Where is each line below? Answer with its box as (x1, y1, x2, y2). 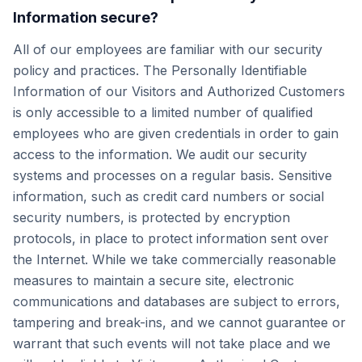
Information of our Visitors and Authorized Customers (13, 83, 345, 99)
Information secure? (13, 9, 158, 26)
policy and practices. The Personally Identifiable (13, 62, 307, 78)
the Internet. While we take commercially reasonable (13, 251, 336, 267)
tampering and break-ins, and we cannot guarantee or (13, 314, 346, 330)
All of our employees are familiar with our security (13, 41, 322, 57)
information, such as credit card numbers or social (13, 188, 324, 204)
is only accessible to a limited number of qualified (13, 104, 313, 120)
